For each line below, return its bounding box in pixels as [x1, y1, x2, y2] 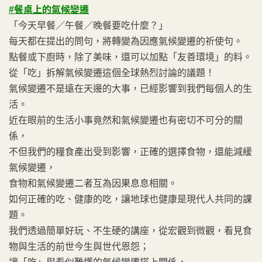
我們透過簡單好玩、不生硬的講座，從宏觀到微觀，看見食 [9, 226, 252, 236]
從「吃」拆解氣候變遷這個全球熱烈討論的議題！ [9, 68, 215, 78]
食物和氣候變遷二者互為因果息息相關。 [9, 178, 177, 188]
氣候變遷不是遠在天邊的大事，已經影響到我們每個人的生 [9, 84, 252, 94]
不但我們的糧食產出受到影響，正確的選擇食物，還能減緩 [9, 147, 252, 157]
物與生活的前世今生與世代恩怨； [9, 242, 149, 251]
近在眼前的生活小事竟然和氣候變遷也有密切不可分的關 [9, 115, 243, 125]
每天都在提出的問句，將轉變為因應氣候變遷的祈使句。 [9, 36, 243, 46]
